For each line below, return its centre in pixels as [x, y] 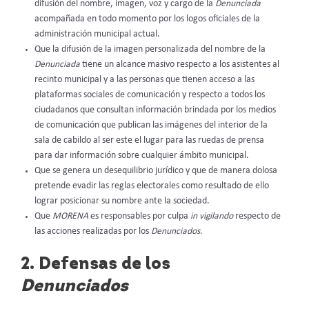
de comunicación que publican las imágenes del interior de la [151, 126]
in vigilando [212, 217]
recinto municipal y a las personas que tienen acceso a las [144, 80]
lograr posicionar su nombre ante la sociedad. [122, 201]
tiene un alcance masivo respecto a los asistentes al [181, 65]
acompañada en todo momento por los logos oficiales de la [147, 19]
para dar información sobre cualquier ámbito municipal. [142, 156]
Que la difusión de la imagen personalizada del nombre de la [150, 50]
